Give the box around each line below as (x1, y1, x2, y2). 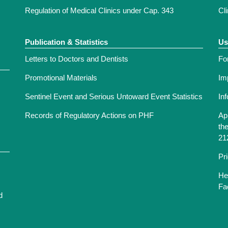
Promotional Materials (25, 73, 97, 82)
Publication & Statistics (25, 38, 108, 47)
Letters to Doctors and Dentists (25, 54, 128, 64)
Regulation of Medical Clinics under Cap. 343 (25, 6, 174, 15)
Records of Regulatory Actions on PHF (25, 111, 154, 120)
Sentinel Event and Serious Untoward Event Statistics (25, 92, 203, 101)
